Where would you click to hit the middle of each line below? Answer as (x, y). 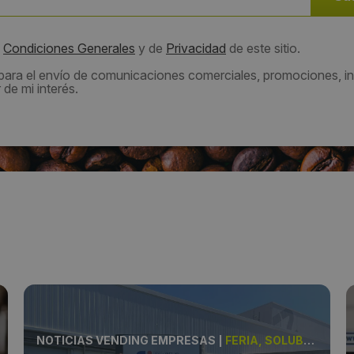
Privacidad (196, 49)
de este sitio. (263, 49)
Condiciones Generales (69, 49)
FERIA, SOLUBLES (265, 341)
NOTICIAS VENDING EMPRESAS (126, 341)
